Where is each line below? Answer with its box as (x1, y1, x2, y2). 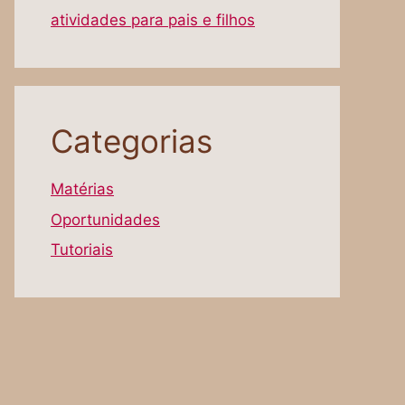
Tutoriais (51, 240, 113, 259)
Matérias (51, 180, 114, 198)
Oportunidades (51, 210, 160, 229)
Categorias (51, 122, 212, 160)
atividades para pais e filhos (51, 11, 255, 29)
